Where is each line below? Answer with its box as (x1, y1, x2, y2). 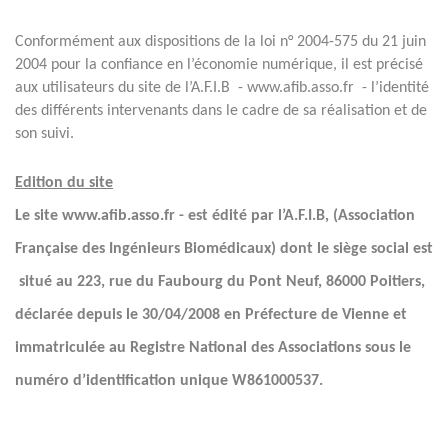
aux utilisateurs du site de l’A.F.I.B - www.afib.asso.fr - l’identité (15, 80, 429, 96)
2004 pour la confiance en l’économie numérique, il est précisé (15, 57, 423, 73)
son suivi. (15, 126, 74, 142)
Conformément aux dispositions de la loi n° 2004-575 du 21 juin (15, 34, 426, 50)
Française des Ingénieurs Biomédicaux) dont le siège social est (15, 241, 433, 257)
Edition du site (15, 175, 113, 191)
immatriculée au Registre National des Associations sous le (15, 340, 411, 356)
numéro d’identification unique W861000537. (15, 373, 323, 389)
